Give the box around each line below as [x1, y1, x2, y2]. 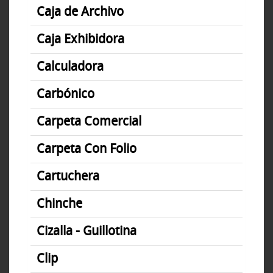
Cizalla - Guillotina [37, 225, 136, 238]
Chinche [37, 197, 82, 211]
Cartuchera [37, 170, 99, 183]
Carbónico [37, 88, 94, 101]
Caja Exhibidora [37, 33, 124, 46]
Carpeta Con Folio [37, 143, 136, 156]
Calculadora [37, 60, 104, 74]
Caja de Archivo [37, 5, 124, 19]
